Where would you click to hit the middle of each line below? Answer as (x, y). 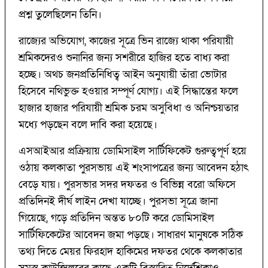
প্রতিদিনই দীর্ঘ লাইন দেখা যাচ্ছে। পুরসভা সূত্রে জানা (118, 201)
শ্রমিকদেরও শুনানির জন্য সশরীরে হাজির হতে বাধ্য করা (124, 57)
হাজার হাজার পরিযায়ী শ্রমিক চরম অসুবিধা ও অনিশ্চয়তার (129, 108)
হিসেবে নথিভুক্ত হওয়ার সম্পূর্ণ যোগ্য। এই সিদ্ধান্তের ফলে (128, 91)
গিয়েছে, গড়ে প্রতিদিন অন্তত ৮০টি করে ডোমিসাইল (116, 218)
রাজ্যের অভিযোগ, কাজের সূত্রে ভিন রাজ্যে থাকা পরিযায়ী (126, 41)
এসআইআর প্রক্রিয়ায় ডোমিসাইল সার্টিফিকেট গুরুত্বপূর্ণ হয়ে (133, 151)
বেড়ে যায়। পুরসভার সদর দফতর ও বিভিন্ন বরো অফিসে (127, 184)
